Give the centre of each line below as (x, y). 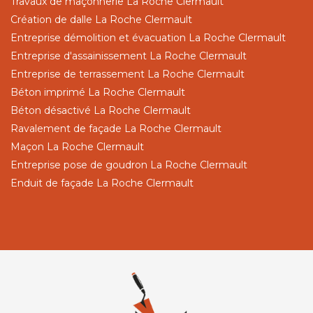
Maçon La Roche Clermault (77, 146)
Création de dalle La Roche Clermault (101, 19)
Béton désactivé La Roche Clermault (101, 110)
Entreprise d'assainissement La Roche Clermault (129, 56)
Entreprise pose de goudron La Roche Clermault (129, 165)
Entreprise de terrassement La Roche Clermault (128, 74)
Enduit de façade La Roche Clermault (102, 183)
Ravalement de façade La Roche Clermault (116, 128)
